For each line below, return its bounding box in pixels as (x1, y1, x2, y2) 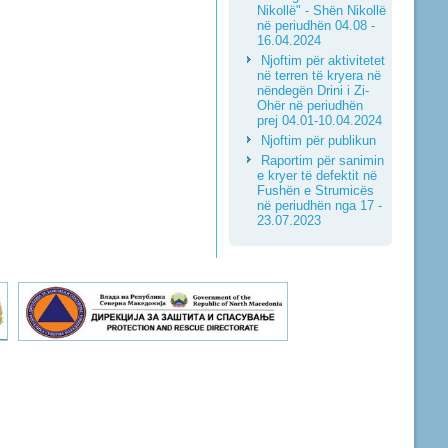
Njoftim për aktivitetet (260, 53, 385, 68)
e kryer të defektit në (256, 168, 377, 183)
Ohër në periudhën (256, 98, 363, 113)
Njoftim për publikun (260, 133, 376, 148)
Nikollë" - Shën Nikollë (256, 3, 386, 18)
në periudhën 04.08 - (256, 18, 375, 33)
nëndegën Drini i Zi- (256, 83, 369, 98)
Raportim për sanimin (260, 153, 384, 168)
